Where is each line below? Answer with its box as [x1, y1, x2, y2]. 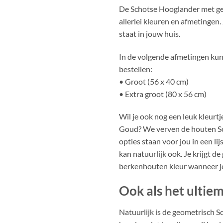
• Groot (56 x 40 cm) [119, 76, 189, 86]
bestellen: [119, 64, 152, 74]
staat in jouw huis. [119, 28, 180, 38]
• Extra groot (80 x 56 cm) [119, 89, 207, 99]
